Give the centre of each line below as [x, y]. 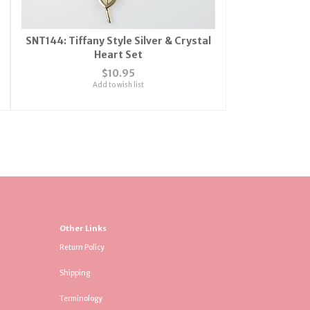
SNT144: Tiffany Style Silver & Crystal [118, 40]
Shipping [74, 273]
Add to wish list [118, 84]
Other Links [83, 229]
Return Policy [82, 248]
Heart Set [118, 54]
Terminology [81, 299]
